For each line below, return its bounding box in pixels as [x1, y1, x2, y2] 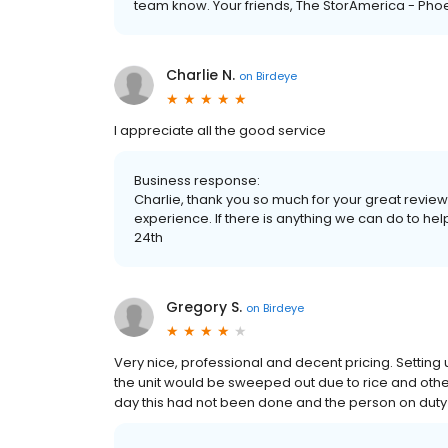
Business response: [134, 171, 260, 190]
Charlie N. [166, 65, 235, 85]
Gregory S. [166, 297, 242, 317]
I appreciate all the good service [114, 121, 326, 140]
